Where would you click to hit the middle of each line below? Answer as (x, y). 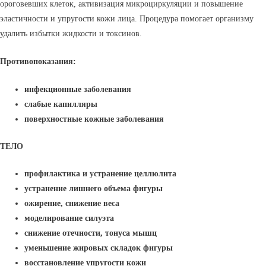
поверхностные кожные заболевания (94, 119)
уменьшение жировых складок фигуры (99, 248)
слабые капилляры (61, 104)
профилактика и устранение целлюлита (101, 174)
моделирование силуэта (69, 218)
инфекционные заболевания (78, 90)
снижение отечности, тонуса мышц (91, 233)
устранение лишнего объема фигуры (94, 189)
